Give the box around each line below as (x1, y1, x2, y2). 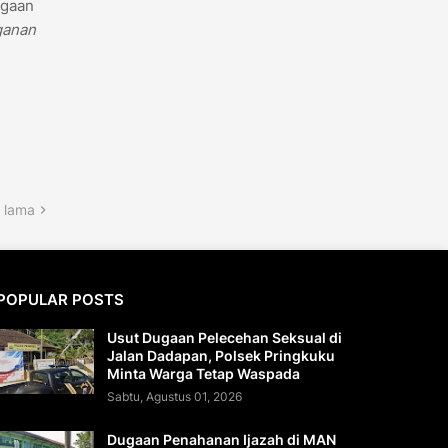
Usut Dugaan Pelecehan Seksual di (107, 329, 342, 347)
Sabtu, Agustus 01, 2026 (107, 389, 242, 405)
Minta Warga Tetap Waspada (107, 365, 300, 383)
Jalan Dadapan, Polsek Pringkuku (107, 347, 335, 365)
